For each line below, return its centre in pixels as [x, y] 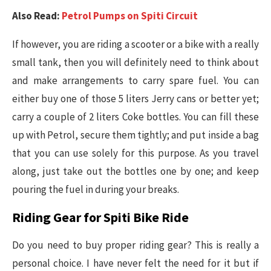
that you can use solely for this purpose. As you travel [135, 153]
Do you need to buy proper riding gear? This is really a [135, 245]
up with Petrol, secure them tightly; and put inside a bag [135, 135]
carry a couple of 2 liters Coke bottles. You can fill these [135, 116]
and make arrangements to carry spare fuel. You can [135, 80]
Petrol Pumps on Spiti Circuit [130, 15]
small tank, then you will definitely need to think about [135, 62]
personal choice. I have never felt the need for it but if [135, 263]
